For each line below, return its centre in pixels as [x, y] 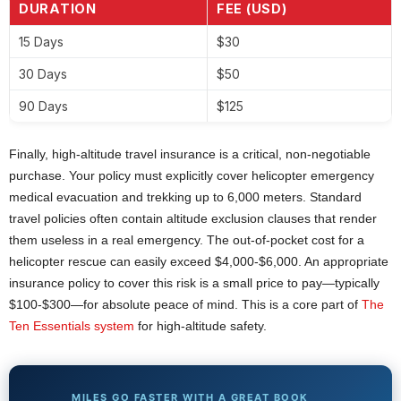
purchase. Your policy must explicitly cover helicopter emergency [192, 175]
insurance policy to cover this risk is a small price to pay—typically [194, 282]
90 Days [43, 106]
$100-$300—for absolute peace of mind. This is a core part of [185, 304]
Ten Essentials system [72, 325]
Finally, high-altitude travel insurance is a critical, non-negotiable [190, 154]
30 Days [43, 73]
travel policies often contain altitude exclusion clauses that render [193, 218]
